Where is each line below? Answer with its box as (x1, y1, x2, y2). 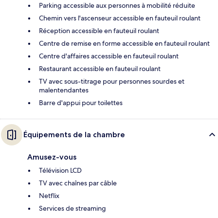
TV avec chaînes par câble (39, 179, 117, 188)
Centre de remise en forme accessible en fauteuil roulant (39, 39, 210, 48)
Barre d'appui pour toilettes (39, 98, 123, 108)
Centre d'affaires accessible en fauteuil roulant (39, 52, 179, 61)
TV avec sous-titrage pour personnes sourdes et (39, 77, 184, 86)
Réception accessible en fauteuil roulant (39, 26, 159, 36)
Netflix (39, 191, 59, 200)
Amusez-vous (27, 152, 76, 162)
